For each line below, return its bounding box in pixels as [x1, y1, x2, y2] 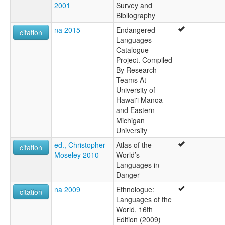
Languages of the [116, 194, 172, 205]
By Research [116, 65, 157, 75]
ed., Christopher [54, 140, 105, 150]
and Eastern [116, 105, 155, 116]
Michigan [116, 115, 145, 126]
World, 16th [116, 204, 153, 215]
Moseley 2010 [54, 150, 99, 160]
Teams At [116, 75, 146, 85]
